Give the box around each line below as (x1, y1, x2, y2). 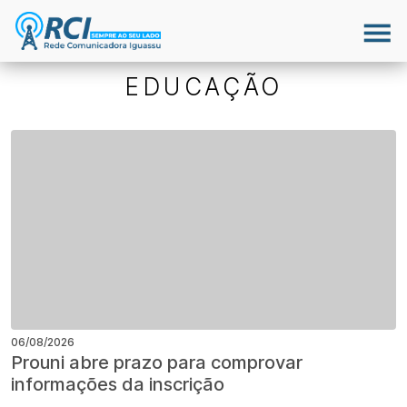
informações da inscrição (11, 373, 224, 395)
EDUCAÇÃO (124, 73, 283, 101)
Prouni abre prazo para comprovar (11, 352, 303, 373)
